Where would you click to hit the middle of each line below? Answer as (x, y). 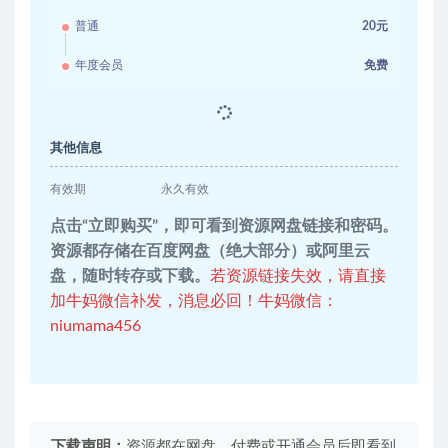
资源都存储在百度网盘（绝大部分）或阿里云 (210, 251)
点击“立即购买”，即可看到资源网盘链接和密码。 (224, 226)
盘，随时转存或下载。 (130, 276)
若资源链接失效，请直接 (298, 276)
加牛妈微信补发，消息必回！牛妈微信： (194, 301)
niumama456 (95, 326)
